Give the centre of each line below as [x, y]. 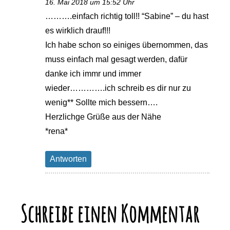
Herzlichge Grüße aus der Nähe [103, 117]
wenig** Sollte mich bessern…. [102, 102]
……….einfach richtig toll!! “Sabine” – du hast [127, 16]
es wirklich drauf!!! [78, 30]
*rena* [57, 131]
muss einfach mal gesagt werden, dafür [117, 59]
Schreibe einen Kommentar [110, 214]
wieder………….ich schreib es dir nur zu [118, 88]
